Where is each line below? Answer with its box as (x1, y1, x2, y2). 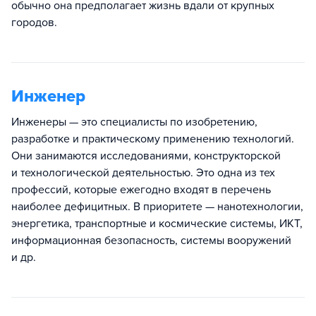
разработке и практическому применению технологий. (11, 132, 294, 146)
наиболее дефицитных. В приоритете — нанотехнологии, (11, 200, 303, 214)
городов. (11, 16, 57, 30)
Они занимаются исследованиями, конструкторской (11, 149, 281, 163)
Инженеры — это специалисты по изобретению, (11, 115, 257, 129)
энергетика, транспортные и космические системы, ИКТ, (11, 217, 303, 231)
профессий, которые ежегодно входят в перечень (11, 183, 271, 197)
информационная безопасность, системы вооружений (11, 233, 291, 248)
